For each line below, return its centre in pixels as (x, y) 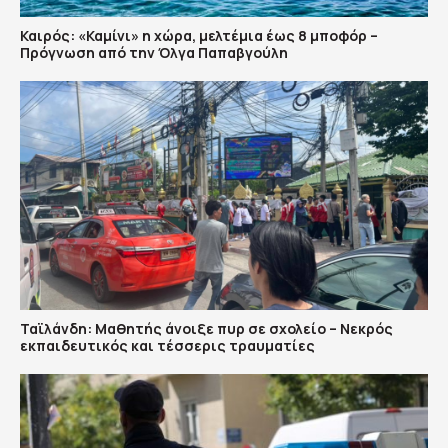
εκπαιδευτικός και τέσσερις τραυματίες (167, 346)
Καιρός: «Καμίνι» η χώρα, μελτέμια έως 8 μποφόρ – (199, 35)
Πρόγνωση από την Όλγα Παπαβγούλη (154, 52)
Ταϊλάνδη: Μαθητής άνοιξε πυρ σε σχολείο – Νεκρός (206, 329)
